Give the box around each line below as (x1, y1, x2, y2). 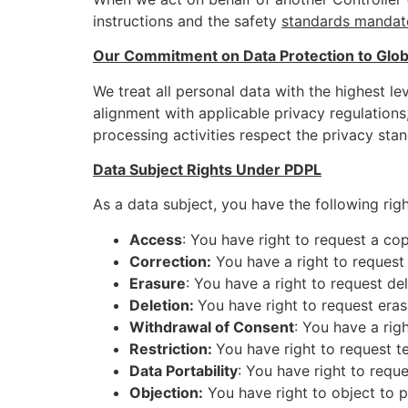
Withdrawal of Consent (129, 317, 294, 336)
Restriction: (129, 339, 216, 358)
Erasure (129, 273, 186, 292)
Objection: (129, 382, 203, 402)
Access (129, 229, 182, 249)
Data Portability (129, 361, 238, 380)
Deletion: (129, 295, 198, 314)
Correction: (129, 251, 211, 270)
